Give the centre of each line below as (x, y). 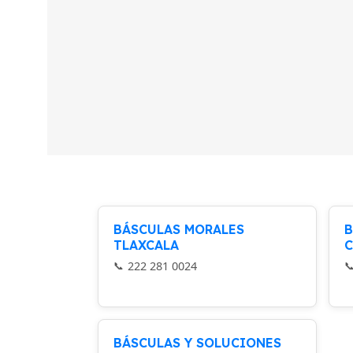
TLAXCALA (147, 245)
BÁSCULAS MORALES (179, 230)
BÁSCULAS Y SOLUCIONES (198, 343)
